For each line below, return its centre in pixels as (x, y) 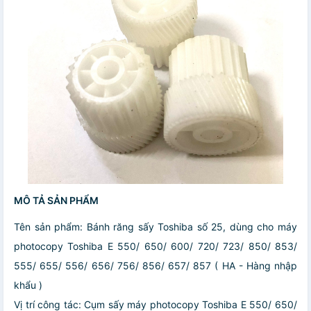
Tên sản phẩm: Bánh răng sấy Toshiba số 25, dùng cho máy (155, 227)
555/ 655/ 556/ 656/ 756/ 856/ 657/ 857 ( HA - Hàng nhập (155, 266)
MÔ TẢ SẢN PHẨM (56, 201)
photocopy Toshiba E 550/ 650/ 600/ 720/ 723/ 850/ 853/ (155, 246)
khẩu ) (28, 285)
